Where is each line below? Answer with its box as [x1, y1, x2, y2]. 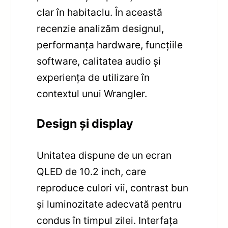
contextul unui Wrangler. [37, 87, 148, 100]
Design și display [37, 117, 134, 131]
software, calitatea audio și [37, 54, 161, 67]
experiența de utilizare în [37, 71, 150, 83]
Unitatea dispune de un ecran [37, 149, 172, 162]
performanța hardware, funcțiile [37, 38, 183, 51]
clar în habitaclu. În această [37, 6, 163, 18]
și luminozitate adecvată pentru [37, 198, 182, 211]
